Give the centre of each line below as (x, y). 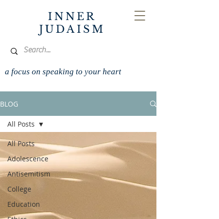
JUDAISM (72, 29)
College (19, 189)
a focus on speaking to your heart (63, 72)
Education (24, 204)
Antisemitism (29, 174)
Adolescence (28, 159)
